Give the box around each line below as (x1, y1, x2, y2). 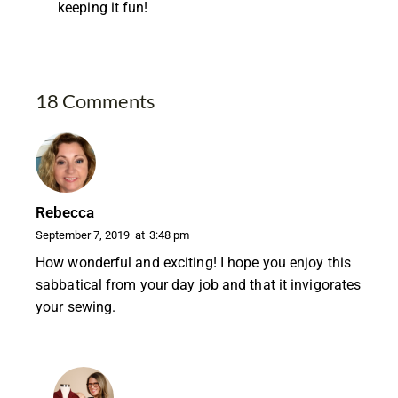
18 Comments (36, 88, 155, 113)
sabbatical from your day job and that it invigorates (36, 275, 362, 293)
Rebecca (36, 203, 94, 222)
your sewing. (36, 298, 116, 315)
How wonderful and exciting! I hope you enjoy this (36, 253, 351, 271)
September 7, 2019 (36, 228, 130, 243)
